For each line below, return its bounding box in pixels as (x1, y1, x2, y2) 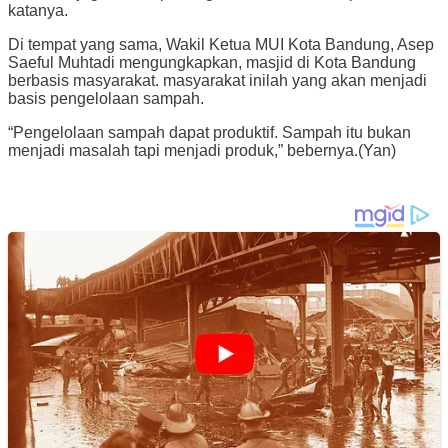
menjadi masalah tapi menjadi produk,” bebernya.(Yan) (8, 141, 396, 159)
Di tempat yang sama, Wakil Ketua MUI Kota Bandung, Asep (8, 35, 434, 53)
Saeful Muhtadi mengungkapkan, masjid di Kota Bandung (8, 53, 416, 71)
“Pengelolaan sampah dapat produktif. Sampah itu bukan (8, 123, 411, 141)
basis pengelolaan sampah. (8, 89, 204, 107)
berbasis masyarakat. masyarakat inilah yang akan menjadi (8, 71, 427, 89)
